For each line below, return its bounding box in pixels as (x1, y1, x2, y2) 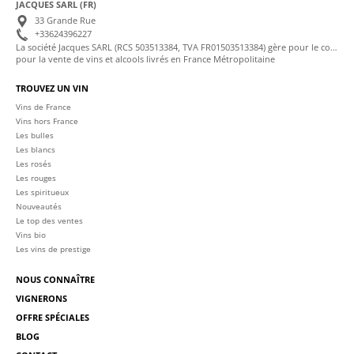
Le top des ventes (16, 214, 83, 226)
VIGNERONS (16, 292, 67, 304)
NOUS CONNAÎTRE (16, 273, 95, 285)
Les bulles (16, 129, 54, 141)
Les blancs (16, 143, 55, 155)
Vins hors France (16, 115, 78, 126)
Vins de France (16, 100, 71, 112)
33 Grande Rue (32, 13, 96, 26)
